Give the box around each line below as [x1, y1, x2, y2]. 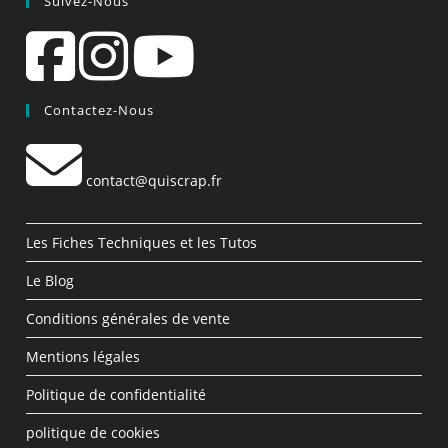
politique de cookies [26, 423, 161, 443]
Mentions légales [26, 347, 141, 367]
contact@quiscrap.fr [86, 171, 223, 191]
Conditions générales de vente [26, 309, 231, 329]
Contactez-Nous [44, 101, 155, 120]
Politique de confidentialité [26, 385, 207, 405]
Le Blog [26, 271, 75, 291]
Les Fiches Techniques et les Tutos [26, 233, 258, 253]
